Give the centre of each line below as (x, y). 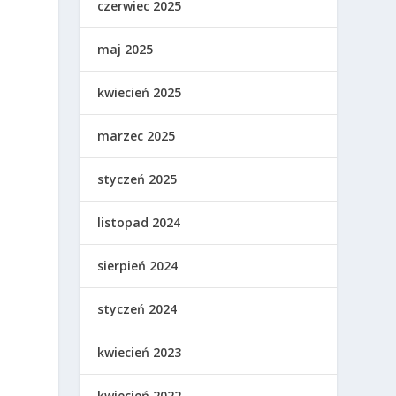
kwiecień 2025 (140, 93)
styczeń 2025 (137, 179)
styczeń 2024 (137, 309)
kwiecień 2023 (140, 353)
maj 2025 (126, 49)
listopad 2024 (139, 223)
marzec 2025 (137, 136)
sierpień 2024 (138, 266)
